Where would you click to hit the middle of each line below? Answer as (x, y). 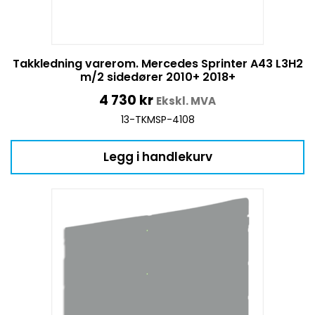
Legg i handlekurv (157, 157)
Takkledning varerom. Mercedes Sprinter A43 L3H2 (157, 64)
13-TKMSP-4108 (157, 120)
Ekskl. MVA (186, 101)
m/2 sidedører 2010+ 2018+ (157, 77)
